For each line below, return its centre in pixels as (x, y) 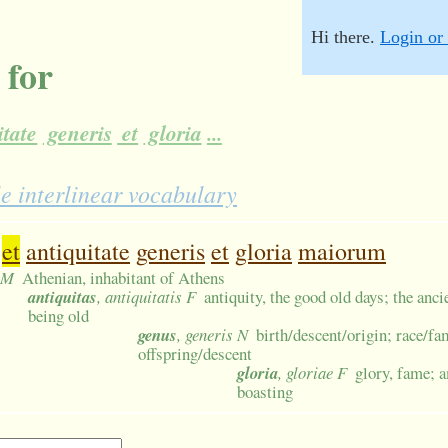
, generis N (212, 335)
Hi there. (345, 37)
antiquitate (78, 251)
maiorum (342, 251)
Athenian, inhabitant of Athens (124, 278)
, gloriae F (312, 373)
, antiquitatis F (146, 297)
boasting (265, 392)
